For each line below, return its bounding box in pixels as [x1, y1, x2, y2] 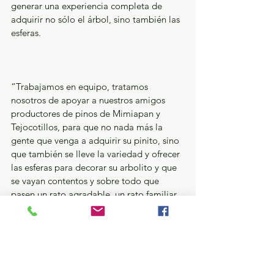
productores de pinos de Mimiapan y [11, 108, 163, 120]
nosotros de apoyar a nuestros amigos [11, 94, 168, 106]
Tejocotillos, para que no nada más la [11, 121, 165, 133]
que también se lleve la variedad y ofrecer [11, 148, 182, 160]
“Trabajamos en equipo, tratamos [11, 81, 150, 93]
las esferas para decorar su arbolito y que [11, 161, 179, 174]
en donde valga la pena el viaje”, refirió [11, 202, 174, 214]
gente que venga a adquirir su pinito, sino [11, 135, 182, 147]
